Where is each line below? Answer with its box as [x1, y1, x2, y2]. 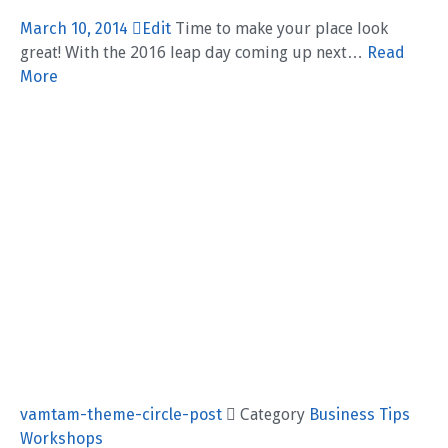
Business [309, 404, 375, 424]
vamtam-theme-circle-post [20, 404, 226, 424]
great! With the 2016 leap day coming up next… [20, 42, 367, 62]
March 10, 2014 [20, 18, 132, 38]
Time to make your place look [171, 18, 388, 38]
